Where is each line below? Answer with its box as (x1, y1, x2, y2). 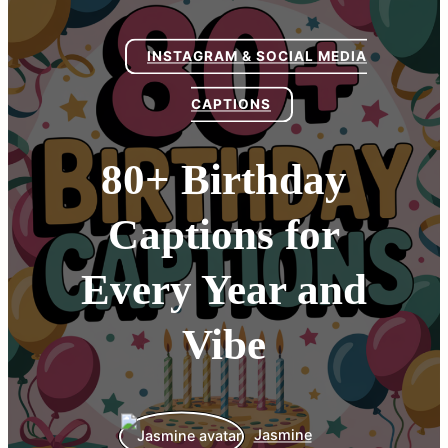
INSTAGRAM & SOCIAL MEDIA (147, 48, 367, 65)
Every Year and (81, 266, 367, 314)
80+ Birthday (101, 156, 347, 204)
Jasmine (253, 426, 312, 444)
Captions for (108, 211, 340, 259)
